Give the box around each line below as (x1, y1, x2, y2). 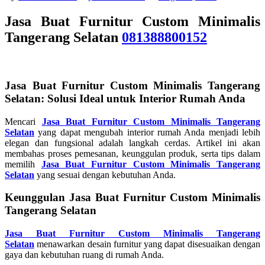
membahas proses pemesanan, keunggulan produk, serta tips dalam (5, 148, 260, 159)
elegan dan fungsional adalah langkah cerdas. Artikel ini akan (5, 137, 260, 148)
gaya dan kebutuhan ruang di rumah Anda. (5, 250, 164, 260)
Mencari (5, 116, 42, 127)
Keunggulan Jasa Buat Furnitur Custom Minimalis (5, 191, 260, 204)
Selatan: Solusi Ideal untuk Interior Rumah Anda (5, 92, 245, 105)
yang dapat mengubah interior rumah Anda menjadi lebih (34, 127, 260, 137)
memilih (5, 159, 41, 169)
